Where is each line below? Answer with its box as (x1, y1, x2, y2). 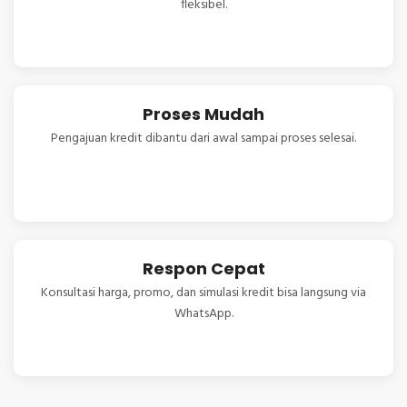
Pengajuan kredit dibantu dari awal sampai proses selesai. (51, 128, 356, 150)
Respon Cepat (142, 257, 265, 281)
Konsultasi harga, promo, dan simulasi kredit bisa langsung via (41, 283, 366, 304)
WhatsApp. (174, 303, 233, 325)
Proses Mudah (143, 103, 264, 126)
